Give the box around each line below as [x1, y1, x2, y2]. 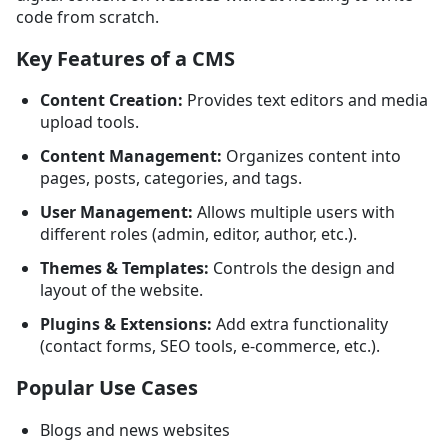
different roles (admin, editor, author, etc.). [40, 223, 357, 246]
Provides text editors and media [183, 89, 428, 112]
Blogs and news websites [40, 418, 230, 441]
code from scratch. [16, 6, 159, 29]
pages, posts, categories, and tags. [40, 167, 302, 190]
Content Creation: [40, 89, 183, 112]
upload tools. [40, 111, 139, 134]
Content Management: [40, 145, 222, 168]
